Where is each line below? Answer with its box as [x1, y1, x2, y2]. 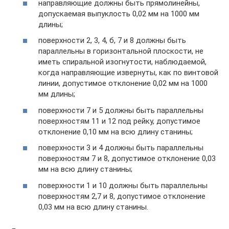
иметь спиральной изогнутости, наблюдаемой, [38, 57, 207, 67]
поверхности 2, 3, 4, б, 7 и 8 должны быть [38, 36, 186, 45]
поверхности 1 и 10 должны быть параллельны [38, 180, 208, 190]
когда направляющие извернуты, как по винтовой [38, 68, 218, 78]
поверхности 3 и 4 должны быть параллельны [38, 143, 203, 153]
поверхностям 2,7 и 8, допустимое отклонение [38, 191, 205, 201]
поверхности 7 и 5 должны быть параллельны [38, 105, 203, 115]
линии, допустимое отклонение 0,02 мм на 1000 [38, 79, 208, 88]
